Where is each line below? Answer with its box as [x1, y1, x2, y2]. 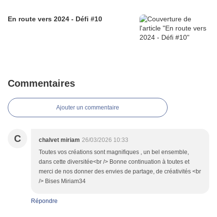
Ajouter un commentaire [56, 104, 119, 111]
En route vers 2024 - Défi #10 [8, 15, 102, 23]
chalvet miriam [39, 137, 80, 144]
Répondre [31, 198, 58, 205]
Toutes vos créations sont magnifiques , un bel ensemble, [39, 149, 189, 156]
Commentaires [8, 78, 75, 89]
